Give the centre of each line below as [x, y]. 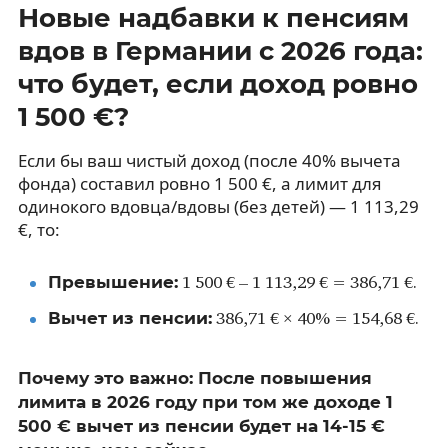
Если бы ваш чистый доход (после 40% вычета [209, 160]
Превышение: [112, 281]
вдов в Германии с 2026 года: [220, 50]
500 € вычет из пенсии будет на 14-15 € [201, 425]
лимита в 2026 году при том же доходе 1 [205, 401]
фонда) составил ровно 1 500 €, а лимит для [199, 183]
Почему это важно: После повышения [194, 377]
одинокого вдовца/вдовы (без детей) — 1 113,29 [218, 206]
